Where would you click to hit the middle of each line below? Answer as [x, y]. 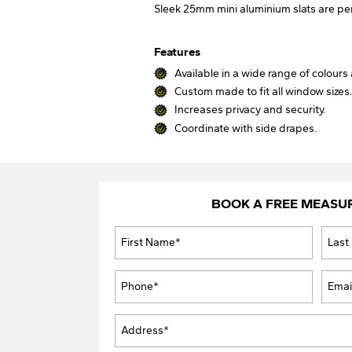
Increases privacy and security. [250, 110]
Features [177, 51]
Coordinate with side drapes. [246, 128]
